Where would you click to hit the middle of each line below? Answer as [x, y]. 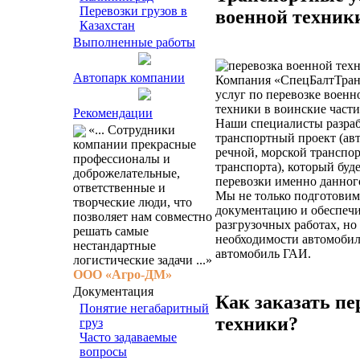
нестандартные [115, 245]
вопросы [103, 352]
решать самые [111, 231]
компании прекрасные [135, 144]
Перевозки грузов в [133, 11]
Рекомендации [113, 113]
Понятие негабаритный [144, 308]
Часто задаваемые [128, 337]
